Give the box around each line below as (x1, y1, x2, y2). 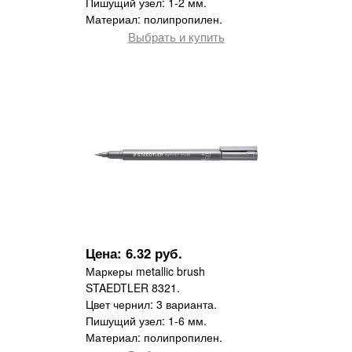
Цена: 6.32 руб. (86, 244, 182, 263)
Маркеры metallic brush (86, 263, 205, 280)
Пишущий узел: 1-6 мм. (86, 313, 207, 329)
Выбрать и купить (127, 27, 225, 46)
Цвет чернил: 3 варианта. (86, 296, 217, 313)
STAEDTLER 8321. (86, 280, 180, 296)
